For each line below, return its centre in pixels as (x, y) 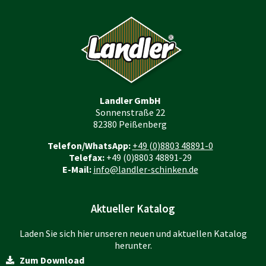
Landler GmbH (130, 100)
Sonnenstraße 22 (130, 112)
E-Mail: (77, 169)
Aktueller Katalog (133, 208)
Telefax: (86, 157)
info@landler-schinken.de (145, 169)
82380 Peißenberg (130, 124)
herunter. (133, 245)
